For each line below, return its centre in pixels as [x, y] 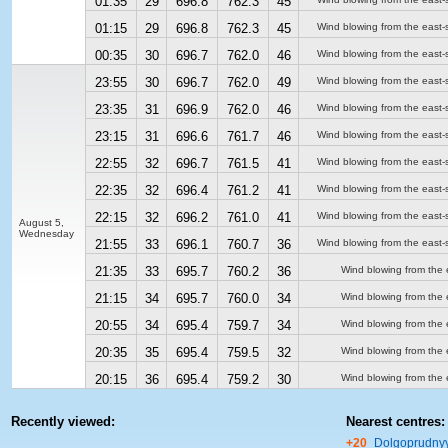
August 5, [41, 222]
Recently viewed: [63, 421]
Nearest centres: [395, 421]
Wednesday [46, 233]
